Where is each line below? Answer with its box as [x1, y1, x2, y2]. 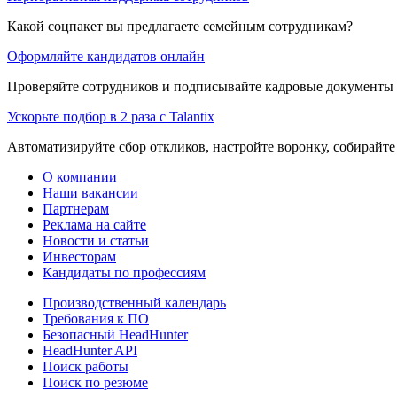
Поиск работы [43, 358, 128, 374]
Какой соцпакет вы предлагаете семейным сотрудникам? [7, 18, 353, 34]
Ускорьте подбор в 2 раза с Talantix [7, 108, 214, 124]
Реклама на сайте [43, 216, 146, 232]
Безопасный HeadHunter [43, 326, 188, 342]
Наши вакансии [43, 184, 138, 200]
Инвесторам [43, 248, 116, 264]
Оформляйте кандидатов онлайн [7, 48, 205, 64]
